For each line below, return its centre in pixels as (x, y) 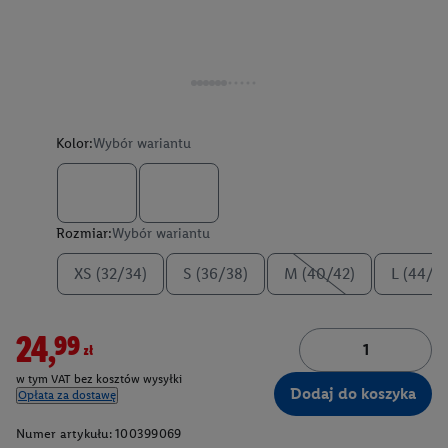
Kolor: (74, 143)
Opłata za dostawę (67, 395)
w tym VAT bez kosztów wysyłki (99, 379)
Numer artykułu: (64, 433)
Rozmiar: (84, 233)
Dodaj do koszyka (353, 393)
